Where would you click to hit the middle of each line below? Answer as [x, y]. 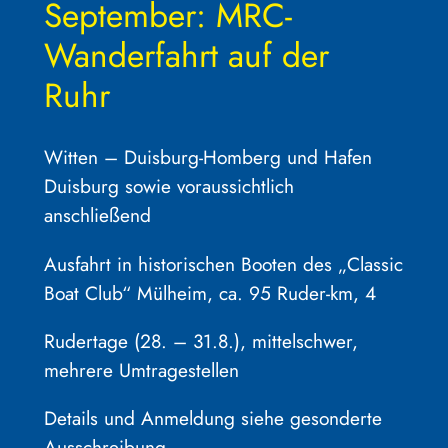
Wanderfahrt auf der [186, 55]
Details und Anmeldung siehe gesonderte [212, 418]
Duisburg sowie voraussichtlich [168, 186]
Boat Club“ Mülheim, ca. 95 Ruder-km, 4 [209, 292]
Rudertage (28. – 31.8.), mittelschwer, [200, 340]
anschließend [97, 215]
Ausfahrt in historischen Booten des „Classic [223, 263]
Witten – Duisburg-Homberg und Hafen [207, 157]
